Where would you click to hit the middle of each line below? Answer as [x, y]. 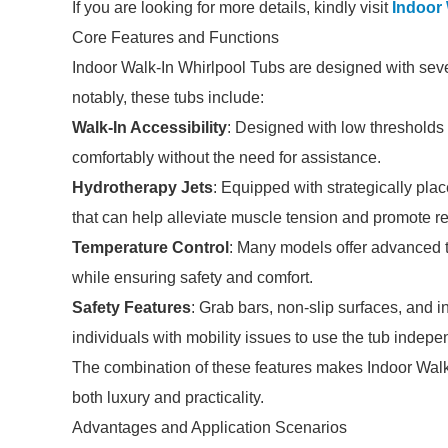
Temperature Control [150, 247]
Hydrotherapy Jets [142, 187]
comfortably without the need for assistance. [226, 157]
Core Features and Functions [175, 37]
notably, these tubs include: [168, 97]
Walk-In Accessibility [149, 127]
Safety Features [131, 307]
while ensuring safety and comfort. [192, 277]
